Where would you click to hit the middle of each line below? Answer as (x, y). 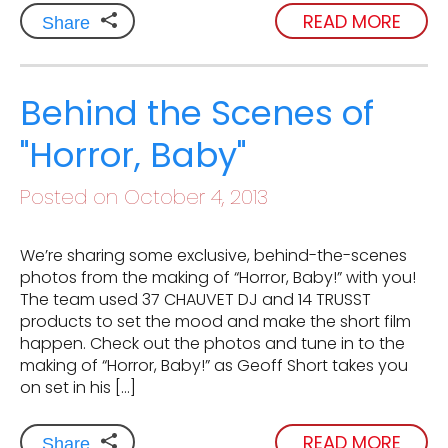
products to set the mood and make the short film (215, 322)
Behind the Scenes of (197, 113)
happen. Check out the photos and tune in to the (212, 344)
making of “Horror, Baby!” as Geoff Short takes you (214, 366)
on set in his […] (78, 388)
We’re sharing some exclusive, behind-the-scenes (213, 256)
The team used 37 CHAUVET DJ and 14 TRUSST (195, 300)
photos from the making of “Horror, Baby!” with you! (218, 278)
